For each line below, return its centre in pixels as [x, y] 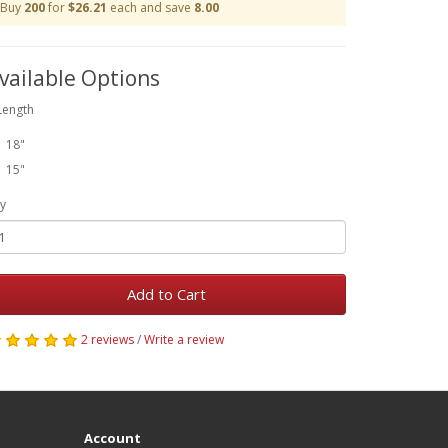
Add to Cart [166, 294]
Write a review [184, 339]
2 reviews [107, 339]
